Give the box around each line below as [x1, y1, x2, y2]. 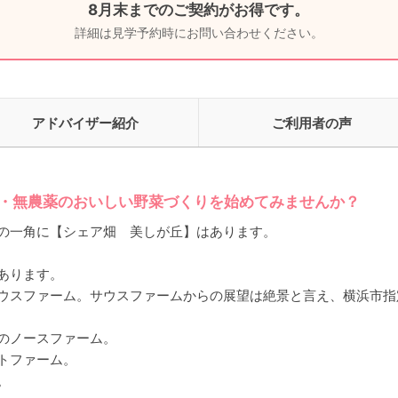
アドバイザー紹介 [31, 114, 139, 131]
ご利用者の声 [271, 114, 353, 131]
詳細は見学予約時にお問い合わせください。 [74, 24, 324, 40]
